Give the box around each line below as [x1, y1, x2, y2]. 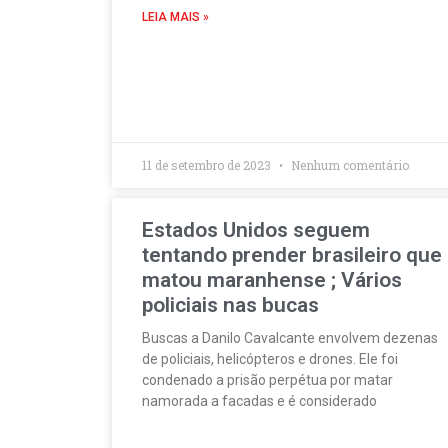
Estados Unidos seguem [142, 218, 370, 242]
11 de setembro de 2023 [142, 157, 274, 173]
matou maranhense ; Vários [142, 268, 402, 292]
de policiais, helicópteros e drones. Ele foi [142, 351, 398, 367]
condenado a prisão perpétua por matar [142, 372, 393, 388]
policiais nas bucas [142, 293, 319, 317]
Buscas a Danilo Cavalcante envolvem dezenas [142, 330, 438, 346]
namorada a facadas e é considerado [142, 393, 377, 409]
